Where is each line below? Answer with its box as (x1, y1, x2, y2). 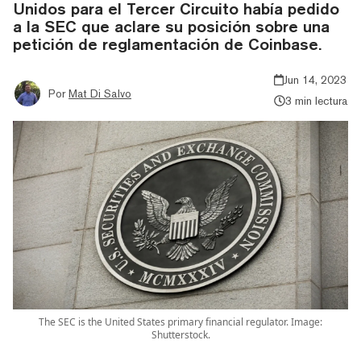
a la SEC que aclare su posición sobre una (13, 16, 330, 35)
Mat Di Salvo (68, 86, 131, 100)
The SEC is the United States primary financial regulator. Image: (39, 314, 322, 329)
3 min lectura (285, 93, 348, 107)
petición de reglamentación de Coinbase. (13, 34, 322, 53)
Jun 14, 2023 (284, 73, 347, 86)
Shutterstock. (151, 327, 210, 342)
